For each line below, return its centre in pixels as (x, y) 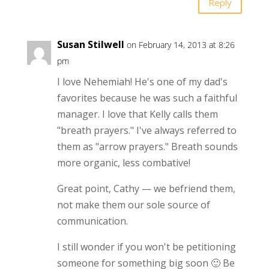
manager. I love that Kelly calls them (137, 114)
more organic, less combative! (123, 163)
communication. (92, 221)
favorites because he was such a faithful (147, 98)
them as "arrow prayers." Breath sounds (147, 147)
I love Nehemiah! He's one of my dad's (142, 82)
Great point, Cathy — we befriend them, (146, 189)
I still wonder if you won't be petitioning (146, 247)
